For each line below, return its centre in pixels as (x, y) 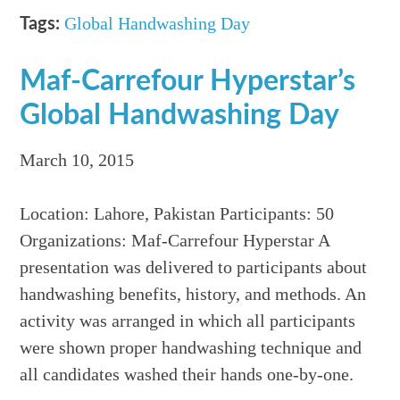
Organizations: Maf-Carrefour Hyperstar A (175, 241)
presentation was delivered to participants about (194, 267)
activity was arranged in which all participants (188, 321)
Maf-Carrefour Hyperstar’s (188, 82)
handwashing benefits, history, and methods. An (193, 294)
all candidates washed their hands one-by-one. (187, 375)
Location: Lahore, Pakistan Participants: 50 (177, 214)
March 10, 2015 (77, 160)
